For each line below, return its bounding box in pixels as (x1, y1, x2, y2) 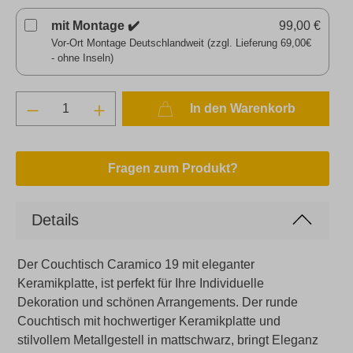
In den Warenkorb (186, 101, 295, 115)
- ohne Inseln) (51, 51, 113, 64)
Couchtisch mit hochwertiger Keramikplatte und (17, 314, 281, 328)
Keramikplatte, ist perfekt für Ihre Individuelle (17, 276, 264, 290)
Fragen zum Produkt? (107, 161, 238, 175)
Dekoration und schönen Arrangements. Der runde (17, 295, 298, 309)
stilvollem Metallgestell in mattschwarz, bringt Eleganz (17, 333, 318, 347)
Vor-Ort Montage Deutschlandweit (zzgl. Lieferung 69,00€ (51, 36, 311, 49)
